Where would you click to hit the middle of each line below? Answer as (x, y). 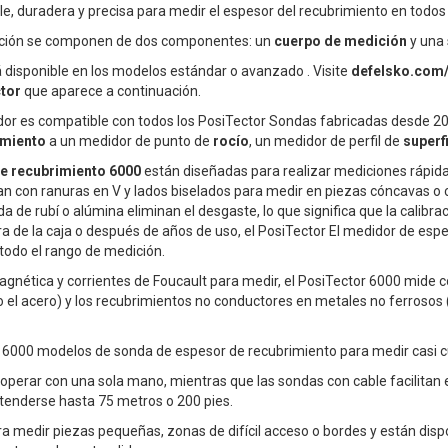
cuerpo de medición (340, 41)
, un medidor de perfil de (326, 141)
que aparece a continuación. (111, 91)
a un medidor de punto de (129, 141)
